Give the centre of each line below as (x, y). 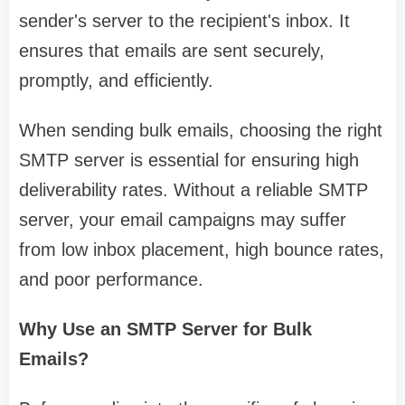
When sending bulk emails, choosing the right (201, 131)
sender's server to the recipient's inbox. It (184, 21)
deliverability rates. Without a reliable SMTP (193, 190)
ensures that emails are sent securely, (172, 51)
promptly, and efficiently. (116, 81)
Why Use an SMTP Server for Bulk (165, 330)
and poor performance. (111, 280)
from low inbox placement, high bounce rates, (202, 250)
